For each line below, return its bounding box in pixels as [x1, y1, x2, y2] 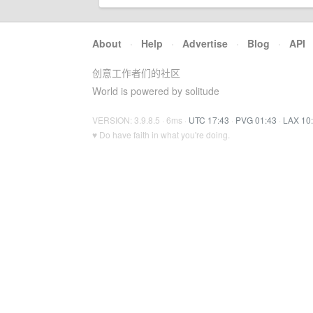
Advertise [182, 36, 228, 50]
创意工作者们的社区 [92, 66, 180, 80]
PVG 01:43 [235, 114, 277, 126]
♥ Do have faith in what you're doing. [92, 129, 230, 140]
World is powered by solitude [92, 84, 219, 98]
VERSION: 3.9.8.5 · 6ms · [92, 114, 189, 126]
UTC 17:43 [189, 114, 229, 126]
